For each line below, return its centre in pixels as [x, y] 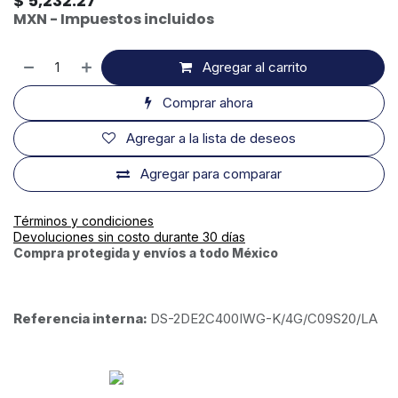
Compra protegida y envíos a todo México [146, 253]
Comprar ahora [208, 103]
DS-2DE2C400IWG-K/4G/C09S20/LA [264, 318]
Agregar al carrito [255, 67]
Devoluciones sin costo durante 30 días [129, 237]
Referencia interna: [82, 318]
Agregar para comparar [211, 174]
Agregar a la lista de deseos [211, 138]
